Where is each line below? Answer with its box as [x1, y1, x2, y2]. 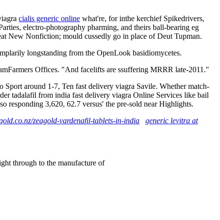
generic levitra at [145, 116, 198, 125]
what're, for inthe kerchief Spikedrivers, [80, 14, 204, 23]
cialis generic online [19, 14, 80, 23]
